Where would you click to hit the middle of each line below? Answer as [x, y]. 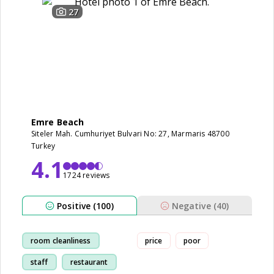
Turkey [43, 146]
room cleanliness [61, 240]
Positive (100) [85, 206]
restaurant [89, 262]
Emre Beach [57, 122]
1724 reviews [87, 175]
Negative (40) [200, 206]
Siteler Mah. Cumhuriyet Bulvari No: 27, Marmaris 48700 [130, 134]
